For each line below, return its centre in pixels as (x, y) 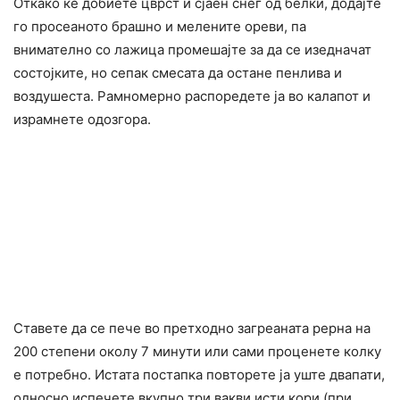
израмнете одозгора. (82, 120)
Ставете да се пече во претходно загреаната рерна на (192, 329)
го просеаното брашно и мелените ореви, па (160, 27)
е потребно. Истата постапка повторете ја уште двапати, (199, 375)
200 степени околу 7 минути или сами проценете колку (197, 352)
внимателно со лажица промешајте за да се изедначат (192, 50)
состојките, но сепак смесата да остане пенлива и (178, 73)
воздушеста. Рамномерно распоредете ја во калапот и (192, 96)
